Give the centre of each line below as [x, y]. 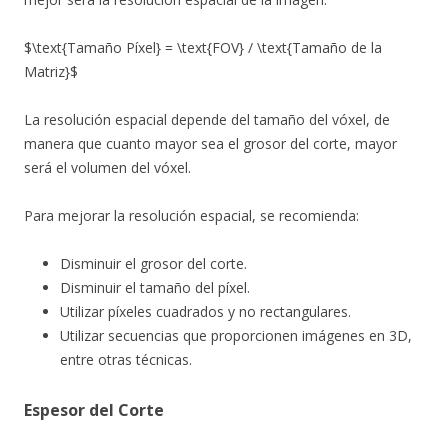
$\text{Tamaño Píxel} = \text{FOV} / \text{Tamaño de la [203, 47]
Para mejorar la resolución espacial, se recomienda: [191, 215]
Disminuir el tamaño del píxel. [155, 287]
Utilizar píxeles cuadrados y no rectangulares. [205, 311]
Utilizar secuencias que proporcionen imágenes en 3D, [236, 335]
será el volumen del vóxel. [107, 167]
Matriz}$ [51, 71]
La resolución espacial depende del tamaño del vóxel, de [207, 119]
